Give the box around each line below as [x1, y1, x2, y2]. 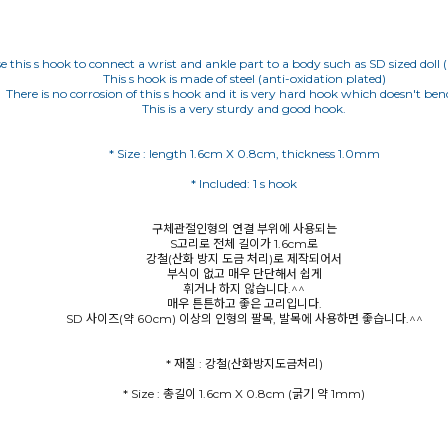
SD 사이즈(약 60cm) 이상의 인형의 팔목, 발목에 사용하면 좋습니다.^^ [65, 311, 423, 326]
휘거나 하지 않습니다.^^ [183, 281, 305, 296]
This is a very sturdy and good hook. [142, 101, 346, 116]
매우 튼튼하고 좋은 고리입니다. [166, 296, 322, 311]
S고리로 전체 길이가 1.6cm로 [170, 236, 318, 251]
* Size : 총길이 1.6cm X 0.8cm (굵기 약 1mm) [123, 386, 365, 401]
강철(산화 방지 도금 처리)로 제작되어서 [146, 251, 342, 266]
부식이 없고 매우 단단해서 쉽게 [166, 266, 322, 281]
